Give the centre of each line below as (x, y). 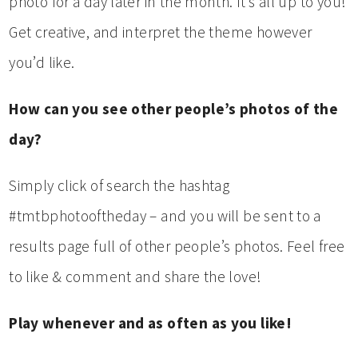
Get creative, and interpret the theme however (161, 32)
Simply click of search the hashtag (119, 185)
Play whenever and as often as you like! (151, 322)
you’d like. (42, 62)
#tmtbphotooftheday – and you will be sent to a (165, 215)
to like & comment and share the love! (135, 276)
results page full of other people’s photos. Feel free (177, 246)
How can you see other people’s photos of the (174, 108)
